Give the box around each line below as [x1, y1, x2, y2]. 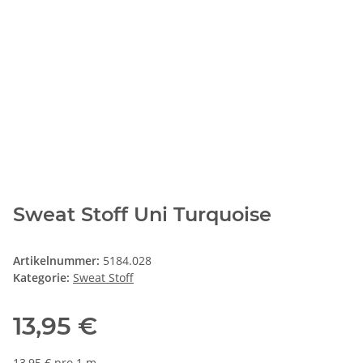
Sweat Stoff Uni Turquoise [13, 202, 271, 226]
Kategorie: [13, 269, 73, 285]
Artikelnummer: [13, 252, 103, 268]
